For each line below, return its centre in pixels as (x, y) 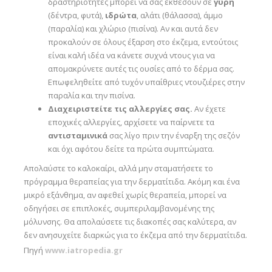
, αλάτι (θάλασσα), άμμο (179, 15)
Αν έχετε (209, 109)
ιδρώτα (121, 15)
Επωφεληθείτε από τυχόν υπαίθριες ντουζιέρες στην (146, 82)
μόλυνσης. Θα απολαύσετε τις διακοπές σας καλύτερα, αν (130, 222)
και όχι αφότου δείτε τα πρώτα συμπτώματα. (131, 149)
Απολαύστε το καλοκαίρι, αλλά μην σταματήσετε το (118, 168)
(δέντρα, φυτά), (76, 15)
